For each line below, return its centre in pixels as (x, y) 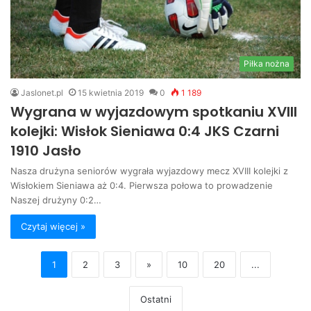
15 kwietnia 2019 (111, 92)
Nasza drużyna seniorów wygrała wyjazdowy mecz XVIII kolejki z (149, 170)
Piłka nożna (267, 63)
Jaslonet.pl (42, 92)
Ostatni (155, 299)
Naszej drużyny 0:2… (56, 200)
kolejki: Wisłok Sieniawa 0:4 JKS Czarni (145, 131)
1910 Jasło (46, 150)
